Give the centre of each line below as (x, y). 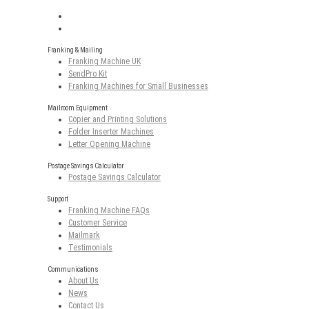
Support (58, 199)
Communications (73, 270)
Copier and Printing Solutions (118, 120)
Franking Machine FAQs (109, 211)
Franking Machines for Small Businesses (138, 87)
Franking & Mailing (75, 50)
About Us (83, 281)
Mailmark (84, 236)
